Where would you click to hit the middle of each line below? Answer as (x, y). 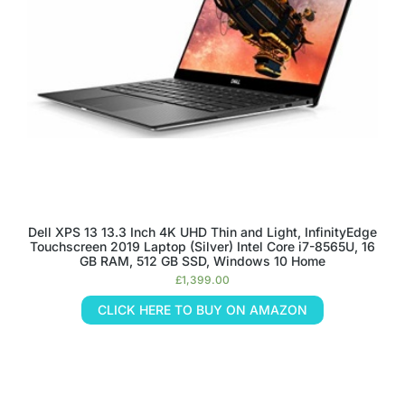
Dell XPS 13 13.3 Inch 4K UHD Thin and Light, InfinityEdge (202, 232)
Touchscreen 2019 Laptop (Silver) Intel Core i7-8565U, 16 (202, 246)
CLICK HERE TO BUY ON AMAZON (202, 310)
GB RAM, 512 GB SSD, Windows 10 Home (202, 261)
